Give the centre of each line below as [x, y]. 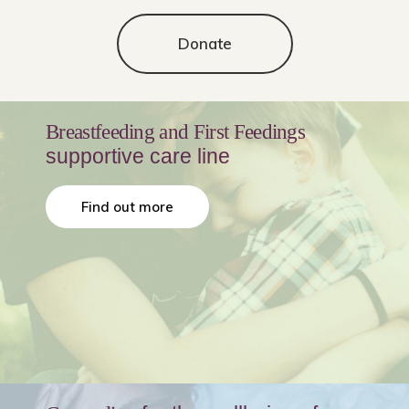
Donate [204, 43]
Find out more [127, 207]
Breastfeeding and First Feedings [176, 132]
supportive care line [138, 156]
